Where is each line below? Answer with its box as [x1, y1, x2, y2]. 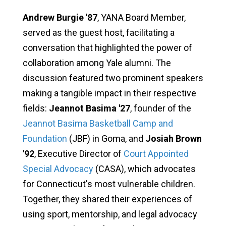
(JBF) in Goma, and [67, 133, 145, 144]
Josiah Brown [145, 133, 202, 144]
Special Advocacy [22, 163, 93, 174]
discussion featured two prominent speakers [22, 72, 203, 83]
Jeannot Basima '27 [48, 102, 130, 114]
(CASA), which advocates [93, 163, 196, 174]
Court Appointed [123, 148, 189, 159]
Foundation [22, 133, 67, 144]
